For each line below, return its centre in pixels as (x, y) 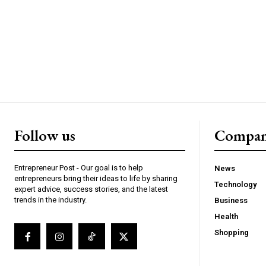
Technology (235, 184)
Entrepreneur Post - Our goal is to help (79, 167)
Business (231, 200)
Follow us (45, 135)
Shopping (232, 232)
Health (226, 216)
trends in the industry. (50, 199)
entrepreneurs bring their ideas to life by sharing (96, 178)
